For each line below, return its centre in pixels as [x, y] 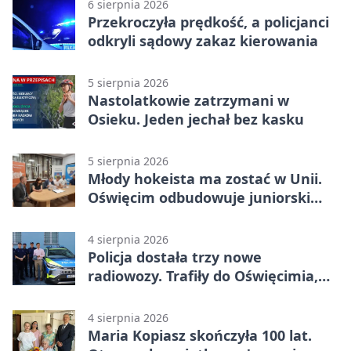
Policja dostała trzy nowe [175, 257]
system [113, 217]
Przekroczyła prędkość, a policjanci [208, 22]
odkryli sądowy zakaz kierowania [203, 41]
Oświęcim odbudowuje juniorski [199, 198]
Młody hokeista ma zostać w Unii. [205, 179]
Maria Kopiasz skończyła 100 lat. [200, 336]
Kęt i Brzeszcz [136, 295]
